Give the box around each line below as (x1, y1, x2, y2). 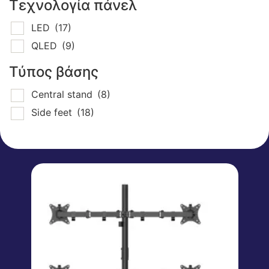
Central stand (31, 88, 95, 101)
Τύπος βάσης (9, 63, 98, 81)
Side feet (31, 106, 75, 119)
